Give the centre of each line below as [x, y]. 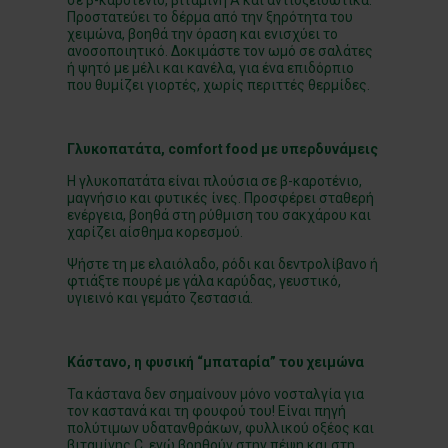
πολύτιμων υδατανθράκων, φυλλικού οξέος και [221, 427]
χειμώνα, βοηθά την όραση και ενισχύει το [203, 33]
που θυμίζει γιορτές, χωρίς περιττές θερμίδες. [219, 84]
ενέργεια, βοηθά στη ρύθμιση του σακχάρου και [219, 214]
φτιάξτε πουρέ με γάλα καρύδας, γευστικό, [204, 280]
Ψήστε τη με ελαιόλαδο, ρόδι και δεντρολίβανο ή [223, 263]
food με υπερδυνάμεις [301, 148]
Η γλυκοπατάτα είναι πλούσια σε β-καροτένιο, [215, 180]
